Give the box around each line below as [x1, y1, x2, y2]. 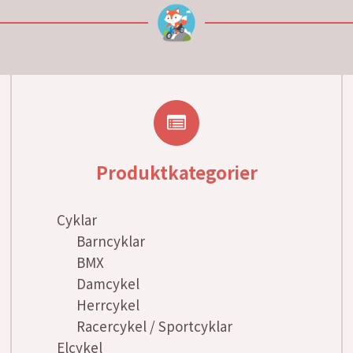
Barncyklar [76, 231, 145, 251]
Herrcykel [76, 295, 139, 315]
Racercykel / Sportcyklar [76, 316, 232, 336]
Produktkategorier [95, 159, 258, 185]
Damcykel [76, 273, 139, 294]
